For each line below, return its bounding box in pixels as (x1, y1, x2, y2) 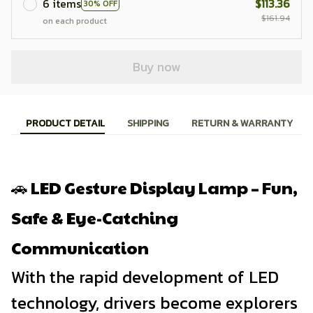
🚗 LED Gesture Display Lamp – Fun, (11, 175, 298, 199)
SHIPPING (127, 115, 169, 131)
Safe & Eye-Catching (11, 205, 178, 229)
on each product (43, 15, 107, 28)
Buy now (133, 57, 180, 77)
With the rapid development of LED (11, 265, 279, 290)
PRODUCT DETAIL (26, 115, 105, 131)
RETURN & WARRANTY (191, 115, 293, 131)
